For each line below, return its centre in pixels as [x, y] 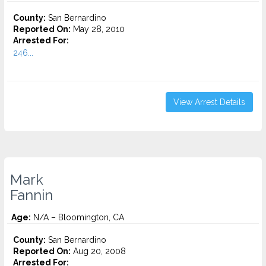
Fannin [31, 195]
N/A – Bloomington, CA [77, 217]
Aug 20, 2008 [98, 251]
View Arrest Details [209, 102]
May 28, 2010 [98, 29]
